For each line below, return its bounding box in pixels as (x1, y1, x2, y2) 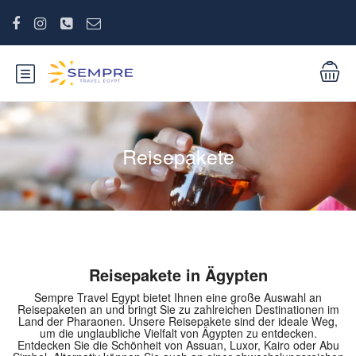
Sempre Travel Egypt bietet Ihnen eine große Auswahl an (34, 289, 322, 305)
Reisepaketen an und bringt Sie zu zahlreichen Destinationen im (17, 301, 339, 317)
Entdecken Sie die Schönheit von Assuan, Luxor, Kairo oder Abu (17, 337, 339, 353)
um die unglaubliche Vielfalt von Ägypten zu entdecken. (39, 325, 317, 341)
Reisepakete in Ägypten (88, 263, 268, 286)
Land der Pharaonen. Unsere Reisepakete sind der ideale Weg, (18, 313, 338, 329)
